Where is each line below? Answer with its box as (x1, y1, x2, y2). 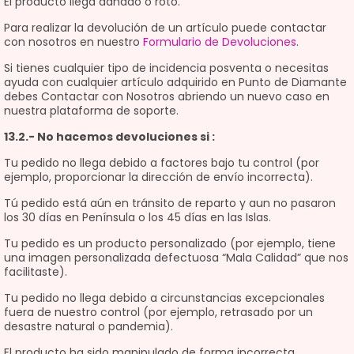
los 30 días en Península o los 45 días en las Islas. (4, 209, 271, 225)
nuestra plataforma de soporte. (4, 103, 179, 119)
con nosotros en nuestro (4, 34, 143, 50)
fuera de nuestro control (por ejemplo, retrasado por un (4, 304, 313, 320)
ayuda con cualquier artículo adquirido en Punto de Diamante (4, 74, 347, 90)
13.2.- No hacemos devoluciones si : (4, 129, 215, 145)
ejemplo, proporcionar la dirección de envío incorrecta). (4, 169, 313, 185)
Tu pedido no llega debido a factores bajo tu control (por (4, 155, 319, 171)
